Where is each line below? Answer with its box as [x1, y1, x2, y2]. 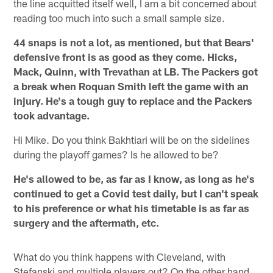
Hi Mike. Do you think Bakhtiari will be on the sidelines [13, 133, 250, 146]
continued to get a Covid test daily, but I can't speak [13, 186, 259, 199]
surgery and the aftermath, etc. [13, 216, 160, 229]
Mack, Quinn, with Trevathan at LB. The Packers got [13, 65, 258, 77]
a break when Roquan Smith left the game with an [13, 79, 249, 92]
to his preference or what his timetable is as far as [13, 201, 250, 214]
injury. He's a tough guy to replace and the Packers [13, 94, 253, 107]
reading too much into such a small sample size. [13, 11, 225, 24]
